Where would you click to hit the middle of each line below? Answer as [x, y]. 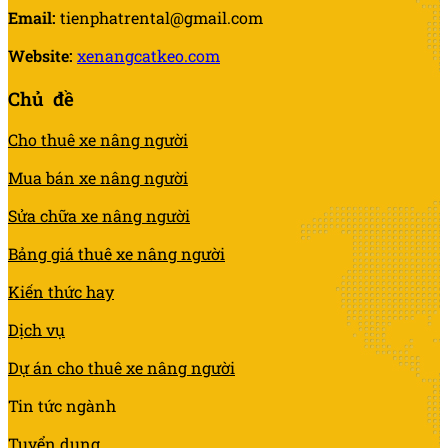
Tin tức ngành [62, 406]
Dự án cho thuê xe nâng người [121, 368]
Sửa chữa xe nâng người [99, 216]
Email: [32, 17]
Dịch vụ [36, 330]
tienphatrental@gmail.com [159, 17]
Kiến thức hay [61, 292]
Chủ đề [41, 98]
